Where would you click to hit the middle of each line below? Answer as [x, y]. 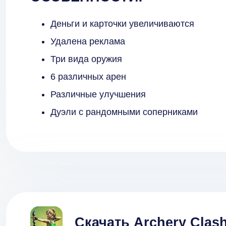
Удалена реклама [88, 42]
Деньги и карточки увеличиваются [122, 24]
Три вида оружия [86, 59]
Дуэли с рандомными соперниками [124, 112]
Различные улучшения [98, 95]
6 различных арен [88, 77]
